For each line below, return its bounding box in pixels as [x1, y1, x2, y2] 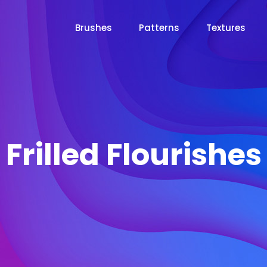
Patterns [139, 21, 179, 34]
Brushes [75, 21, 112, 34]
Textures [206, 21, 246, 34]
